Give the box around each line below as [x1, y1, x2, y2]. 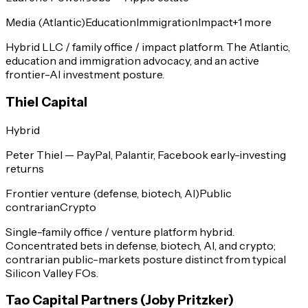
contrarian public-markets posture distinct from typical [5, 252, 286, 266]
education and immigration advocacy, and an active [5, 54, 259, 68]
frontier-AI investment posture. [5, 67, 164, 82]
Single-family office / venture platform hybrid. [5, 224, 234, 239]
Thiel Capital [5, 93, 87, 110]
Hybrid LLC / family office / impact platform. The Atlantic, [5, 40, 290, 54]
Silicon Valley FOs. [5, 265, 98, 280]
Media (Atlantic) [5, 15, 85, 30]
